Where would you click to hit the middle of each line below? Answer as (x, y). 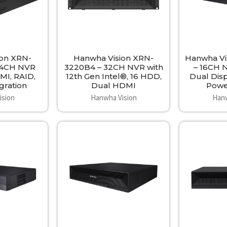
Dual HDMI (113, 86)
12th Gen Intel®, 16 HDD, (113, 77)
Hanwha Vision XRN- (113, 58)
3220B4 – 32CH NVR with (113, 67)
